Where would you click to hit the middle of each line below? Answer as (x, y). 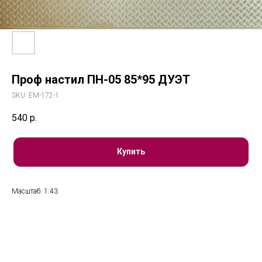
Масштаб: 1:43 (35, 191)
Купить (131, 152)
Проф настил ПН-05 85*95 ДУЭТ (101, 80)
